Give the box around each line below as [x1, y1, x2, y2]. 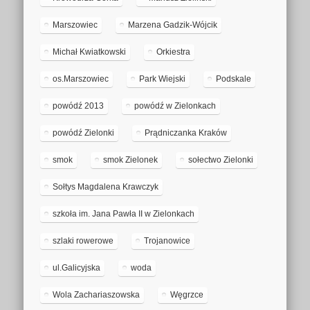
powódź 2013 [53, 101, 104, 111]
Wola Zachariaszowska [53, 290, 140, 300]
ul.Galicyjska [53, 263, 101, 273]
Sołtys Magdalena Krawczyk [53, 182, 159, 192]
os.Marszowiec [53, 74, 109, 84]
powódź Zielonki [53, 128, 115, 138]
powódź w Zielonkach [134, 101, 217, 111]
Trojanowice [144, 236, 191, 246]
